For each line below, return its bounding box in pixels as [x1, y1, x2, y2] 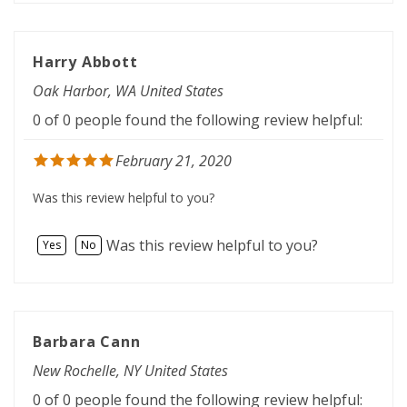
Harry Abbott [33, 35, 138, 55]
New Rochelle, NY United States [33, 344, 228, 365]
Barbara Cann [33, 315, 141, 336]
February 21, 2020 [115, 134, 232, 154]
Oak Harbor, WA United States [33, 64, 223, 84]
